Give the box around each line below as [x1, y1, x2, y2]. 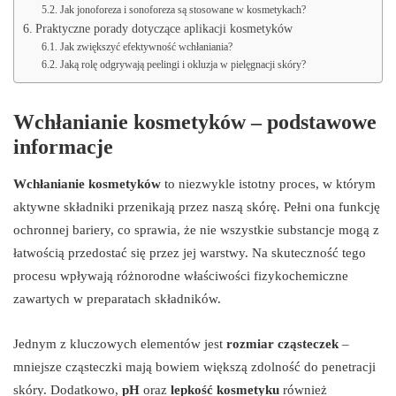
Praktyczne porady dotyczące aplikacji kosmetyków [34, 22, 293, 36]
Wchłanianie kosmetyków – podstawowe [13, 110, 377, 134]
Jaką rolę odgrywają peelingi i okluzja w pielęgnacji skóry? [59, 58, 306, 72]
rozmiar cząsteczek [226, 337, 339, 352]
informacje [13, 135, 113, 159]
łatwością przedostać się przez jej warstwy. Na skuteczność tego [13, 246, 366, 261]
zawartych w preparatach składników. [13, 292, 221, 307]
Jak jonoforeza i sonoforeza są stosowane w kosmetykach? [59, 4, 306, 17]
